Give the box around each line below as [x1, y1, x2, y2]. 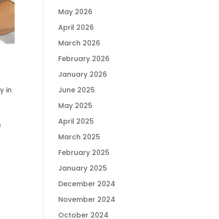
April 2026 [58, 22, 94, 33]
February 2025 [58, 148, 110, 158]
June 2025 [58, 85, 95, 95]
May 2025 [58, 101, 93, 111]
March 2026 [58, 38, 101, 48]
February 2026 [58, 54, 110, 64]
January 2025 [58, 163, 108, 174]
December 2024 [58, 179, 116, 189]
